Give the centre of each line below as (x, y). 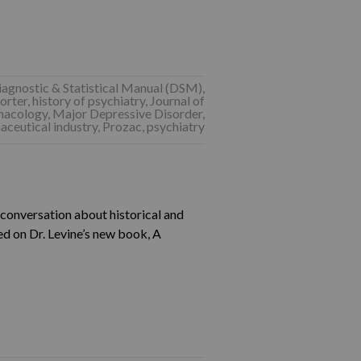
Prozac (122, 126)
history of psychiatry (88, 100)
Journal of (177, 100)
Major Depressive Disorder (127, 113)
